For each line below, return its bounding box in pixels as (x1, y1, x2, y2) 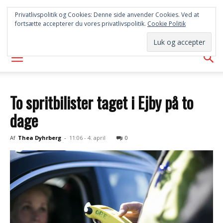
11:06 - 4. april (69, 134, 106, 141)
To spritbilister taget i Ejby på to (10, 91, 193, 114)
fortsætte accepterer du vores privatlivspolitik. (15, 19, 147, 28)
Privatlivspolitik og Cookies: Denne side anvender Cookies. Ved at (15, 10, 199, 19)
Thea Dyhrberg (18, 134, 61, 141)
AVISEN (92, 24, 131, 36)
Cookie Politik (147, 19, 186, 28)
